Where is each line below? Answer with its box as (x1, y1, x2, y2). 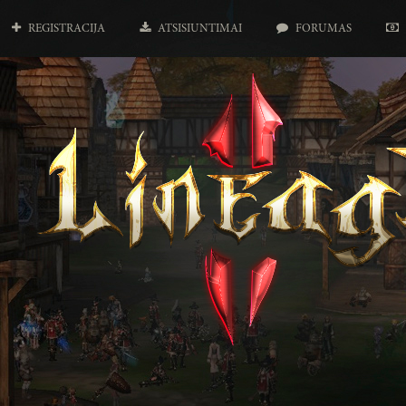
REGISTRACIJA (28, 24, 105, 35)
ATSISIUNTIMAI (158, 24, 242, 35)
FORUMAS (295, 24, 352, 35)
